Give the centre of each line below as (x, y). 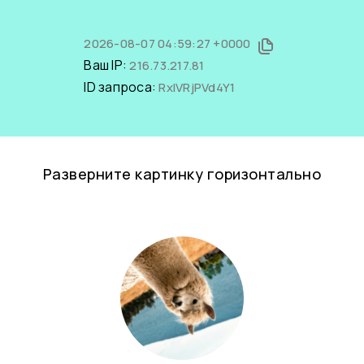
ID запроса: (121, 87)
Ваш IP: (107, 65)
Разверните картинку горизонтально (182, 174)
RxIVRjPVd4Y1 (197, 87)
